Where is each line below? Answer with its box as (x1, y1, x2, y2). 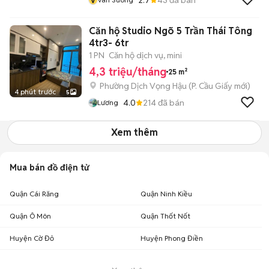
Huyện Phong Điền (141, 234, 203, 243)
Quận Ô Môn (10, 211, 51, 220)
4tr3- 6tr (89, 37, 128, 49)
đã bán (156, 97, 184, 108)
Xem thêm (111, 126, 158, 139)
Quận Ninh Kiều (141, 189, 192, 198)
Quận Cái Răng (10, 189, 59, 198)
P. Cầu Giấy (192, 80, 232, 91)
